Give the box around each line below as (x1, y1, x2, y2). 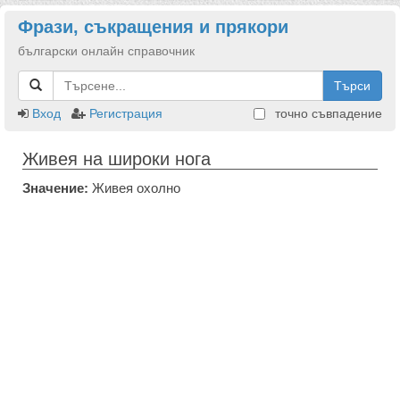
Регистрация (89, 106, 162, 121)
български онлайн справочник (18, 44, 195, 58)
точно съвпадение (271, 106, 382, 121)
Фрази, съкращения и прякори (18, 17, 288, 37)
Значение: (22, 180, 88, 196)
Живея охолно (88, 180, 180, 196)
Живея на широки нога (22, 149, 211, 169)
